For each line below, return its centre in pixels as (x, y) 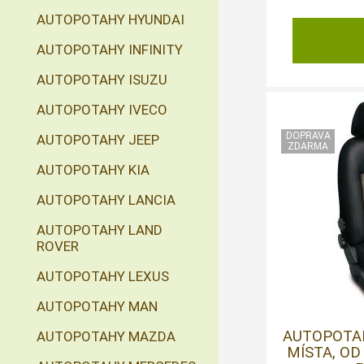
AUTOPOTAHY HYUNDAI (110, 19)
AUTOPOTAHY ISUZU (102, 80)
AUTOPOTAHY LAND (100, 230)
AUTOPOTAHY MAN (97, 306)
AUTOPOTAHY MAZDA (106, 336)
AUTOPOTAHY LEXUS (103, 276)
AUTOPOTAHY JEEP (98, 140)
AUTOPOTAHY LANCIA (106, 200)
